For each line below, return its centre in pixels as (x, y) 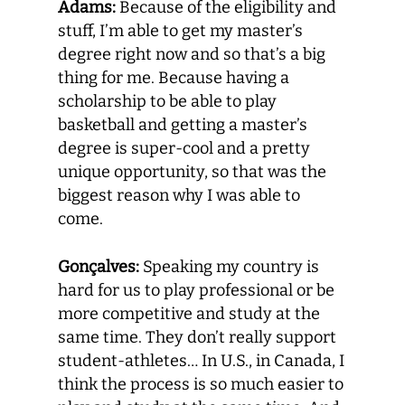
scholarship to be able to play (167, 101)
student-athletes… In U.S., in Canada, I (201, 361)
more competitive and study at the (189, 314)
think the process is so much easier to (201, 384)
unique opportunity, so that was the (192, 172)
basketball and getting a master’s (183, 125)
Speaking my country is (229, 267)
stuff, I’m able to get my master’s (180, 31)
